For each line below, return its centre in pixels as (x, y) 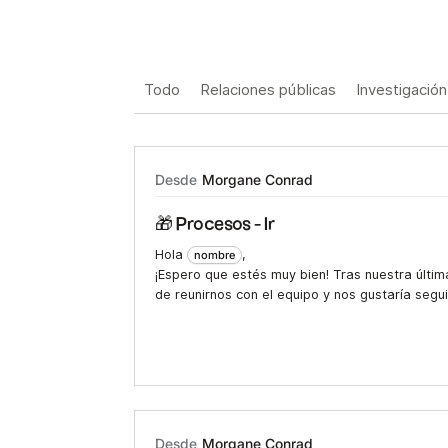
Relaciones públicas (268, 90)
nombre (215, 255)
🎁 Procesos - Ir (215, 225)
